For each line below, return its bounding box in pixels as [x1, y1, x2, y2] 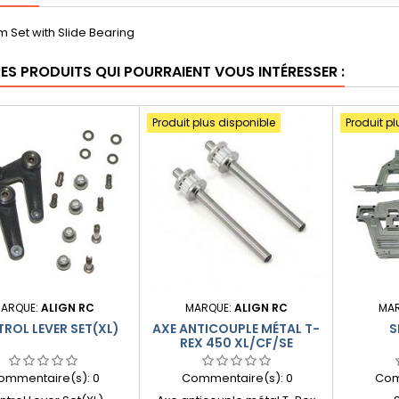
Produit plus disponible [152, 115, 275, 130]
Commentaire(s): [181, 370, 286, 387]
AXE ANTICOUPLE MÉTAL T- [152, 320, 320, 338]
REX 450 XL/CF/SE [179, 334, 293, 352]
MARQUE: [184, 300, 234, 315]
